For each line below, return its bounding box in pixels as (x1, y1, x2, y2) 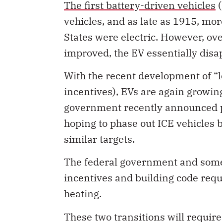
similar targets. (64, 132, 135, 146)
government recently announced (64, 100, 220, 114)
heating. (64, 187, 102, 201)
